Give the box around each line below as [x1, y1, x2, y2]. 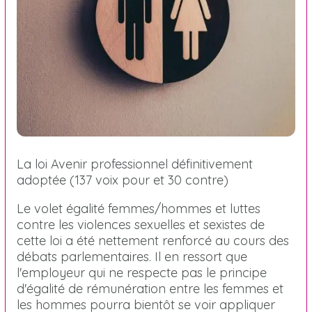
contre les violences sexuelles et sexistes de [17, 216, 265, 233]
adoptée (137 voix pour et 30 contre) [17, 171, 228, 188]
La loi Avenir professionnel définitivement [17, 155, 253, 172]
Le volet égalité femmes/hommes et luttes [17, 200, 260, 217]
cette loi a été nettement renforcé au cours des [17, 232, 289, 249]
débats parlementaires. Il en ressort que [17, 248, 247, 265]
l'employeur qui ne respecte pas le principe [17, 264, 267, 281]
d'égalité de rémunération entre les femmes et [17, 280, 283, 297]
